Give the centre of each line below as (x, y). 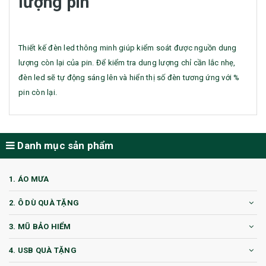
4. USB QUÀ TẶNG (43, 251)
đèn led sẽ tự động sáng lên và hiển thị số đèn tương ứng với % (129, 78)
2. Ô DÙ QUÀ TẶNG (44, 203)
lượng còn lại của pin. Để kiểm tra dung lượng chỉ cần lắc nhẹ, (127, 63)
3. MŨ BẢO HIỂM (40, 227)
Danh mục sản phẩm (64, 146)
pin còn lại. (38, 93)
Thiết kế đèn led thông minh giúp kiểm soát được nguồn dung (128, 48)
